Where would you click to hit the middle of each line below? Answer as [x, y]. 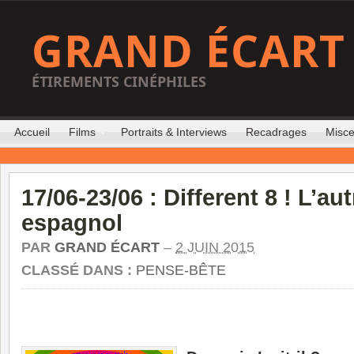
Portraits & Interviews [174, 132]
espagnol [72, 222]
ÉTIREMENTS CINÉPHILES [119, 81]
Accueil [32, 132]
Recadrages [276, 132]
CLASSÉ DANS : [79, 270]
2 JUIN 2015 [215, 247]
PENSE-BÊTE [181, 270]
